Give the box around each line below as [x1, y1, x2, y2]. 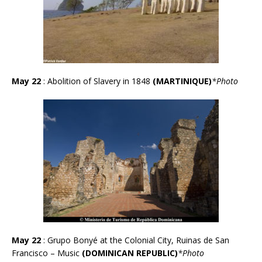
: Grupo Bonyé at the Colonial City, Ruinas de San [41, 234, 229, 246]
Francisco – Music [12, 247, 82, 258]
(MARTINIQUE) [153, 75, 212, 87]
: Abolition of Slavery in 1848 [43, 75, 153, 87]
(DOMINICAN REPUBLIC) [82, 247, 178, 258]
